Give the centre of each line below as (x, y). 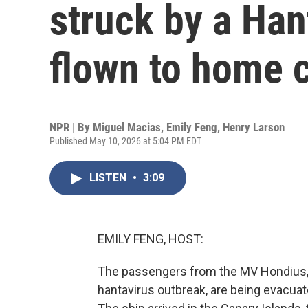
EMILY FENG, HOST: (151, 239)
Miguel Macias (127, 127)
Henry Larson (254, 127)
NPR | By (71, 127)
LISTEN (109, 178)
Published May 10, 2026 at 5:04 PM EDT (125, 141)
